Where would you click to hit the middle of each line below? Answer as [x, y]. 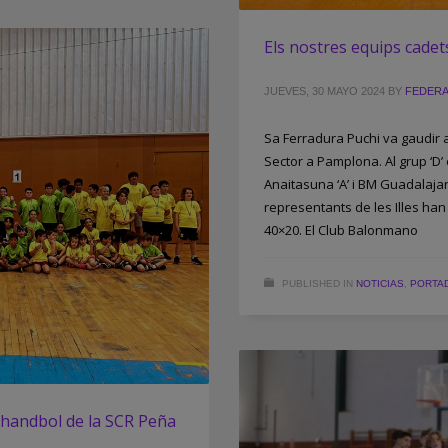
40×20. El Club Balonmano [341, 229]
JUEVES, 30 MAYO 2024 [324, 90]
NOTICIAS [380, 283]
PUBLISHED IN [317, 283]
